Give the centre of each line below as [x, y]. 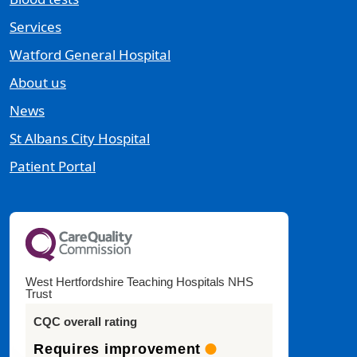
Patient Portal [53, 167]
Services [35, 27]
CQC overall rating [85, 322]
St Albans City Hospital [80, 139]
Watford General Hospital [90, 55]
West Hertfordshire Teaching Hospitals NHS [139, 282]
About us [38, 83]
